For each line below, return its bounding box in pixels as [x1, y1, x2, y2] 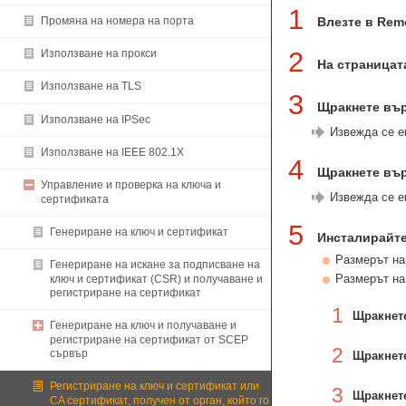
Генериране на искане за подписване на [50, 258, 260, 272]
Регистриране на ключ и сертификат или [50, 380, 259, 393]
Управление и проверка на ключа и [41, 179, 221, 192]
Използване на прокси [41, 47, 157, 61]
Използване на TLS [41, 80, 141, 93]
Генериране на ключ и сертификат [50, 226, 228, 239]
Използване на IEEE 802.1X [41, 146, 184, 159]
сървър [50, 347, 88, 361]
